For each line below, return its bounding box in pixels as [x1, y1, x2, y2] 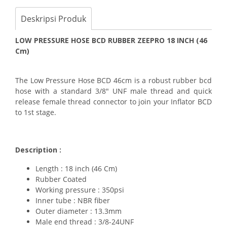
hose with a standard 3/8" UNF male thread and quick [15, 86, 212, 96]
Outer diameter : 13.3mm [35, 206, 122, 216]
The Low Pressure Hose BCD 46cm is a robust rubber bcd [15, 75, 212, 85]
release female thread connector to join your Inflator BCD [15, 97, 212, 106]
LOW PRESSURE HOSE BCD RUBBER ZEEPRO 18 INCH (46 [15, 35, 207, 45]
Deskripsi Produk [21, 13, 86, 24]
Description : [15, 145, 61, 155]
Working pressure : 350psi [35, 185, 124, 195]
